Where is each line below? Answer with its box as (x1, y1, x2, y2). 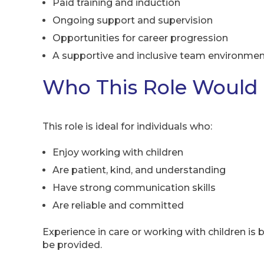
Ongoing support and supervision (52, 15, 213, 27)
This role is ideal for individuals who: (42, 120, 212, 132)
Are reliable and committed (52, 200, 184, 212)
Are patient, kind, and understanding (52, 164, 226, 176)
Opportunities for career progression (52, 32, 228, 44)
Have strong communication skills (52, 182, 216, 194)
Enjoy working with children (52, 147, 183, 159)
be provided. (42, 239, 102, 250)
